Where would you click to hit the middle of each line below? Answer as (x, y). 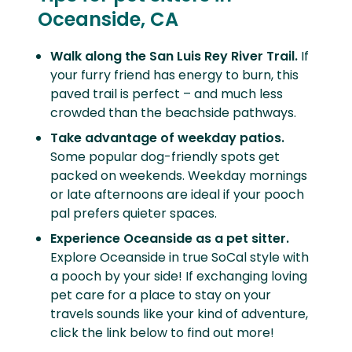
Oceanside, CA (108, 20)
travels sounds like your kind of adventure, (179, 314)
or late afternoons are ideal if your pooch (177, 195)
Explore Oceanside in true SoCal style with (180, 258)
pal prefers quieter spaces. (134, 214)
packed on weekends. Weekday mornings (179, 176)
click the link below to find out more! (162, 333)
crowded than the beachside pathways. (173, 113)
